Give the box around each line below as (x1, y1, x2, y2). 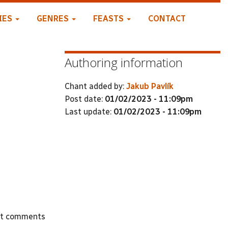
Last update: (65, 106, 113, 117)
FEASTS (93, 14, 126, 23)
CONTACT (148, 14, 186, 23)
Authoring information (65, 54, 183, 71)
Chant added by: (65, 81, 126, 91)
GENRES (36, 14, 71, 23)
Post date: (65, 94, 105, 104)
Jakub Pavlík (126, 81, 174, 91)
